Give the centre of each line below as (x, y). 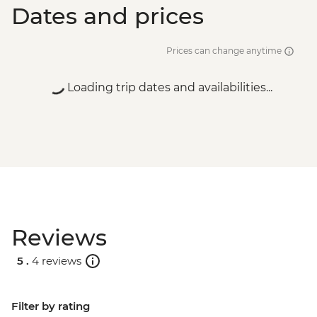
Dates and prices (108, 16)
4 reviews (57, 260)
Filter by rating (51, 306)
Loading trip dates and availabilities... (170, 88)
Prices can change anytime (225, 51)
